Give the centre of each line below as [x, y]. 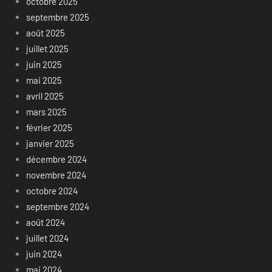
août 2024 [45, 223]
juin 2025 [44, 65]
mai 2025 [44, 80]
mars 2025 [46, 112]
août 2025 [45, 33]
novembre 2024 [56, 175]
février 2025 [49, 128]
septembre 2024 [57, 207]
